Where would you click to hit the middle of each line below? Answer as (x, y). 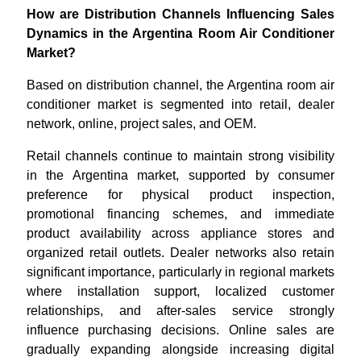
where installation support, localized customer (180, 291)
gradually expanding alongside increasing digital (180, 349)
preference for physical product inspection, (180, 194)
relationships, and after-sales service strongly (180, 310)
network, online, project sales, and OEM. (141, 123)
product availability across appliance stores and (180, 233)
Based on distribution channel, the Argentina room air (180, 85)
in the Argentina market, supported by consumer (180, 175)
